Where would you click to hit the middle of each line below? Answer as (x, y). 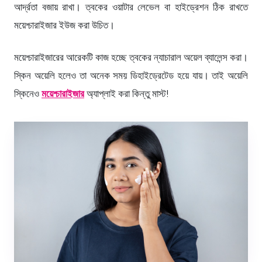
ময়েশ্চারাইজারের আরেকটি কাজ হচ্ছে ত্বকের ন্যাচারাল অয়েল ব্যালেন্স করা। (131, 57)
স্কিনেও (28, 93)
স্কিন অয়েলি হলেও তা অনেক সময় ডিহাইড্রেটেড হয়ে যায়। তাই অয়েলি (131, 75)
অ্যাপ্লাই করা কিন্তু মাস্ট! (126, 93)
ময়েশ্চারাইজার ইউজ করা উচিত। (64, 25)
